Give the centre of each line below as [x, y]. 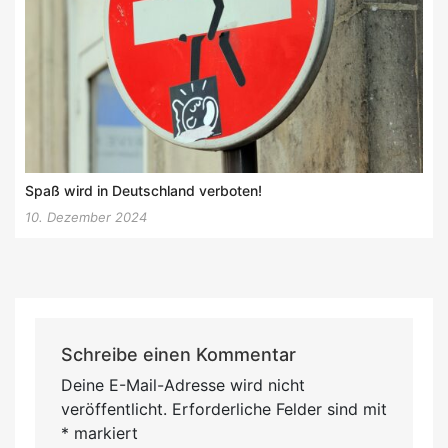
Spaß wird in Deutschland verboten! [143, 191]
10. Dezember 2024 [86, 217]
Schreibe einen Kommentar [178, 355]
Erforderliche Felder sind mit [279, 409]
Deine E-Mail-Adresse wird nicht [182, 385]
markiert [103, 433]
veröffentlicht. [113, 409]
